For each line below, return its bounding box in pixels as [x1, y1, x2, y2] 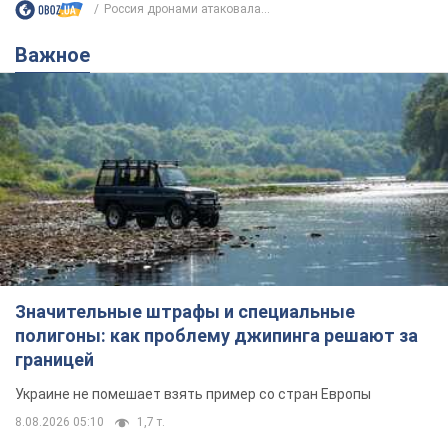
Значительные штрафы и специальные [15, 301, 355, 323]
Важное [28, 42, 90, 67]
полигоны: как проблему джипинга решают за [15, 325, 418, 347]
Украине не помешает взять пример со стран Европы [15, 386, 371, 403]
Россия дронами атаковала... [104, 2, 270, 17]
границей [15, 349, 94, 371]
